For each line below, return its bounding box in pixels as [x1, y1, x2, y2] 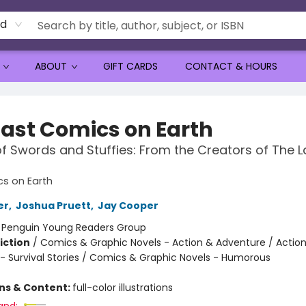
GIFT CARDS [103, 59, 158, 73]
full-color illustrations [72, 281, 173, 294]
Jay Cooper [97, 199, 158, 212]
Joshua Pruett [15, 199, 91, 212]
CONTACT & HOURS [185, 59, 277, 73]
